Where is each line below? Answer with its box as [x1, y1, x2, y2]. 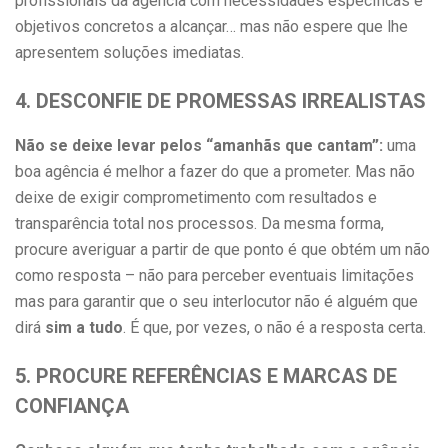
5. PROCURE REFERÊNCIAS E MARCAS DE [15, 364, 397, 388]
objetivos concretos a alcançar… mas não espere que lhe [15, 17, 408, 36]
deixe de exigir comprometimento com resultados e [15, 188, 377, 207]
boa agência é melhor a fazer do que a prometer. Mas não [15, 162, 415, 181]
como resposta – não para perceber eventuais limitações [15, 266, 414, 285]
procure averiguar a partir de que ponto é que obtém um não [15, 240, 430, 259]
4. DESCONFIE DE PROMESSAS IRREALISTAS [15, 89, 426, 113]
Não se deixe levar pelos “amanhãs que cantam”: [15, 136, 383, 155]
